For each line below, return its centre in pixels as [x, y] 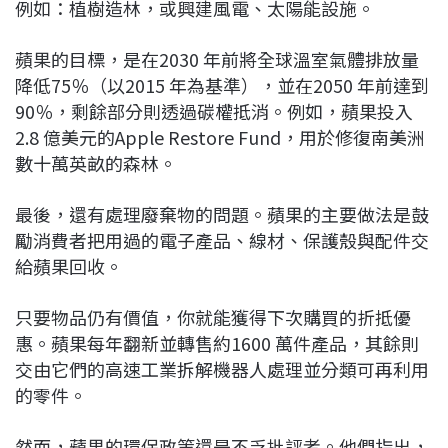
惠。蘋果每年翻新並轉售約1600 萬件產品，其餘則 [217, 342]
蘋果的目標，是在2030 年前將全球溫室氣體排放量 [217, 58]
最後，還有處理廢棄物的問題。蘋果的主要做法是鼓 [222, 213]
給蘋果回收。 [69, 265]
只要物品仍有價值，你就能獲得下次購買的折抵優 [213, 316]
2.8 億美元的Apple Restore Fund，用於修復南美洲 [220, 136]
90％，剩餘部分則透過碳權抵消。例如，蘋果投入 [214, 110]
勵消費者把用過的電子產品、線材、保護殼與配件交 [222, 239]
